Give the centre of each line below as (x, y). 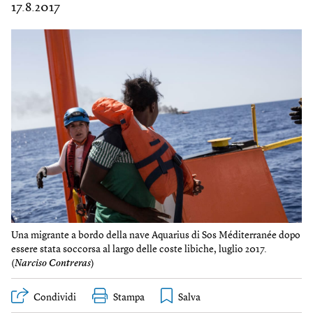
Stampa (129, 298)
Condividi (55, 298)
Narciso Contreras (53, 264)
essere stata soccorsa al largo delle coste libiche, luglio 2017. (139, 250)
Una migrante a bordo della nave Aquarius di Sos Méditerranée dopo (156, 236)
